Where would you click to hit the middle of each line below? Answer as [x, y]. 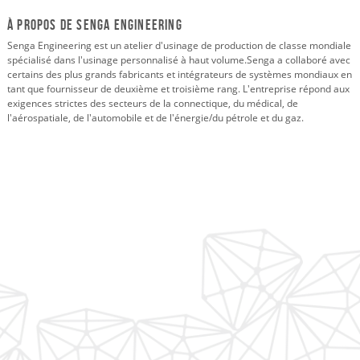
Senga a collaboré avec [299, 59]
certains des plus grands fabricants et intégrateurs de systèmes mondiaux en [180, 74]
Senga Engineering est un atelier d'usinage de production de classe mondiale [179, 45]
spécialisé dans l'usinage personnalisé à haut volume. [127, 59]
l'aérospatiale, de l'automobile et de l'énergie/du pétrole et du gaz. [155, 117]
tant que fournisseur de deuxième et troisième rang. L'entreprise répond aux [178, 88]
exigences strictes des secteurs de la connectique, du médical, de [153, 103]
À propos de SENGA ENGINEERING [95, 25]
